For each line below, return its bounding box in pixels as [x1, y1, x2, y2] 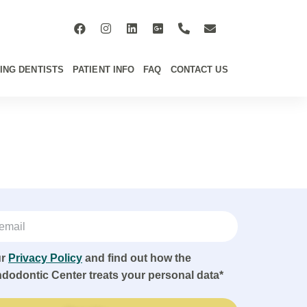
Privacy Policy [8, 252, 82, 265]
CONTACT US [170, 64, 228, 75]
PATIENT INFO [73, 64, 135, 75]
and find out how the [82, 252, 191, 265]
